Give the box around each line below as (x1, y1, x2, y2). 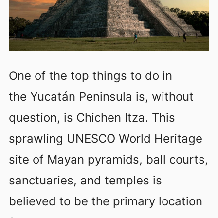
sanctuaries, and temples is (9, 173, 162, 188)
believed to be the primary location (9, 194, 202, 209)
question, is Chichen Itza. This (9, 110, 175, 125)
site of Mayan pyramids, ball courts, (9, 152, 208, 167)
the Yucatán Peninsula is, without (9, 90, 194, 104)
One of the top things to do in (9, 69, 172, 83)
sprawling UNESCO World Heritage (9, 131, 202, 146)
